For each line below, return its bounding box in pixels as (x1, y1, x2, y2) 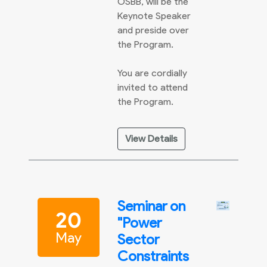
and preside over (117, 24, 189, 36)
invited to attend (117, 82, 188, 93)
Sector (117, 231, 159, 248)
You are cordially (117, 67, 187, 79)
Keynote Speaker (117, 10, 191, 21)
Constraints (117, 247, 189, 265)
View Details (125, 133, 178, 144)
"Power (117, 214, 162, 231)
